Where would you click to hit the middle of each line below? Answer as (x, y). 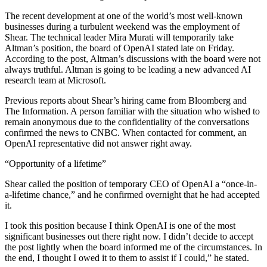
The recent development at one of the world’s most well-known (124, 16)
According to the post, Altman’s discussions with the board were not (133, 59)
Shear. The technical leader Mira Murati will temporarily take (119, 38)
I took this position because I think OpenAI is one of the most (120, 226)
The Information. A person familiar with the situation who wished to (132, 111)
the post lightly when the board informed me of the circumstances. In (133, 247)
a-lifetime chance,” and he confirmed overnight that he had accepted (132, 195)
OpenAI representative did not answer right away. (98, 144)
